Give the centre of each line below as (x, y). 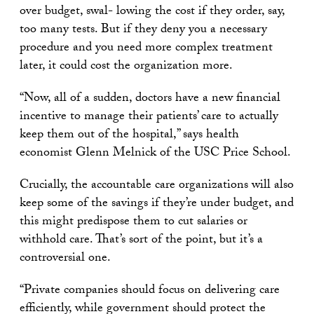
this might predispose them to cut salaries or (134, 223)
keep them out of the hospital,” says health (129, 136)
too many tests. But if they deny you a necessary (143, 31)
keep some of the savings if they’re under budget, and (157, 205)
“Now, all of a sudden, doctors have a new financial (150, 100)
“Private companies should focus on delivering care (150, 292)
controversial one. (65, 259)
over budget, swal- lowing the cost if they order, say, (152, 13)
